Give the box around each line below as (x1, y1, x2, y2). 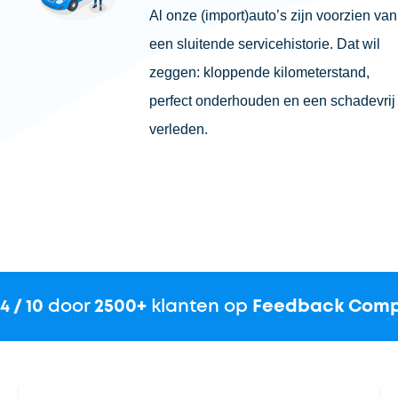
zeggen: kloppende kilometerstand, (148, 65, 370, 80)
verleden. (148, 122, 208, 137)
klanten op (146, 298, 252, 315)
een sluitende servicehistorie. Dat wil (148, 36, 380, 52)
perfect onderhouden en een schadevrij (148, 93, 395, 108)
